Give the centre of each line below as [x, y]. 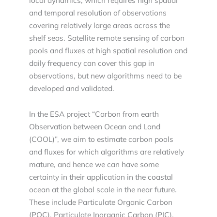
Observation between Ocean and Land [95, 127]
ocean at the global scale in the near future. [103, 190]
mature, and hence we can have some [94, 164]
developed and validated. [72, 88]
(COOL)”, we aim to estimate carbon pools [101, 139]
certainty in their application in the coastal [101, 177]
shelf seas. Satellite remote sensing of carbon [107, 38]
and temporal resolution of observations [98, 13]
